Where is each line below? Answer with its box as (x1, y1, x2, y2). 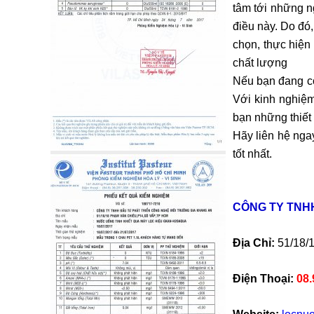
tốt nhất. (233, 148, 272, 160)
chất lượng (233, 57, 287, 69)
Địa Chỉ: (233, 237, 275, 249)
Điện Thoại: (233, 273, 294, 285)
